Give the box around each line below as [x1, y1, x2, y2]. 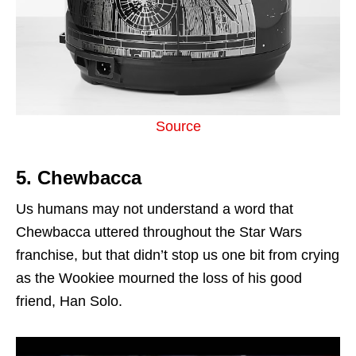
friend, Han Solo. [16, 293, 122, 310]
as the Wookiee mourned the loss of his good [16, 270, 302, 287]
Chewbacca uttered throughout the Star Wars [16, 224, 302, 241]
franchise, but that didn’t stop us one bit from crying [16, 247, 339, 264]
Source [155, 118, 201, 135]
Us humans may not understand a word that [16, 201, 293, 218]
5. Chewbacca [16, 167, 141, 189]
